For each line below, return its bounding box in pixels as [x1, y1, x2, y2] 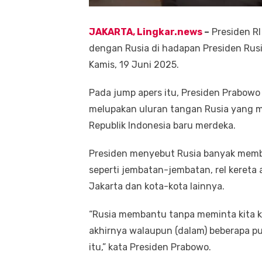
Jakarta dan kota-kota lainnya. [89, 180, 225, 192]
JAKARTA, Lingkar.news [89, 26, 202, 37]
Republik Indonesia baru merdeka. [89, 119, 236, 131]
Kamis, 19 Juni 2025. [89, 58, 179, 70]
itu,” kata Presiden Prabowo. [89, 241, 211, 253]
